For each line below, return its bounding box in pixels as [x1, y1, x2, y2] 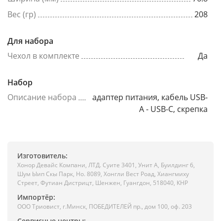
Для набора [7, 36, 53, 47]
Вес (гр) [7, 9, 36, 20]
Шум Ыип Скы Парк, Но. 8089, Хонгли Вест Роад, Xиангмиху [17, 170, 189, 179]
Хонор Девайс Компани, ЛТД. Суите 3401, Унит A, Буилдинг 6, [17, 161, 195, 170]
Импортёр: [17, 192, 55, 202]
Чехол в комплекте [7, 50, 79, 62]
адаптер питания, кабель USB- [92, 92, 208, 103]
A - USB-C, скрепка [139, 104, 208, 115]
